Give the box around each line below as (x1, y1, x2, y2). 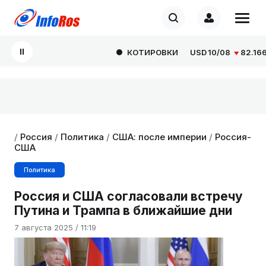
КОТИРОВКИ (110, 47, 162, 57)
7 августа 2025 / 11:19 (14, 222, 96, 232)
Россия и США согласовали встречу (14, 189, 243, 204)
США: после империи (112, 131, 207, 142)
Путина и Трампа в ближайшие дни (14, 203, 232, 218)
